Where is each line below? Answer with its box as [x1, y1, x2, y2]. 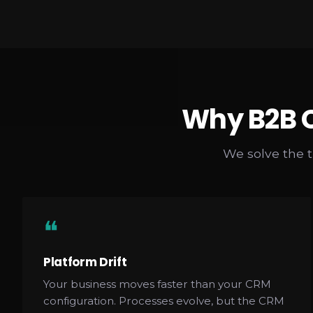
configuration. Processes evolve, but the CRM [43, 293, 284, 307]
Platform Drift [43, 253, 127, 270]
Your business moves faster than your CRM [43, 277, 271, 291]
